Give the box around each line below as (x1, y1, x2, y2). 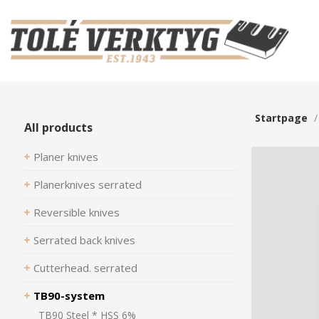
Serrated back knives (33, 233, 135, 247)
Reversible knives (33, 205, 120, 219)
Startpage (254, 111, 308, 125)
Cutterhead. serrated (33, 261, 137, 275)
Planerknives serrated (33, 177, 142, 192)
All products (23, 120, 93, 135)
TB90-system (33, 288, 105, 303)
